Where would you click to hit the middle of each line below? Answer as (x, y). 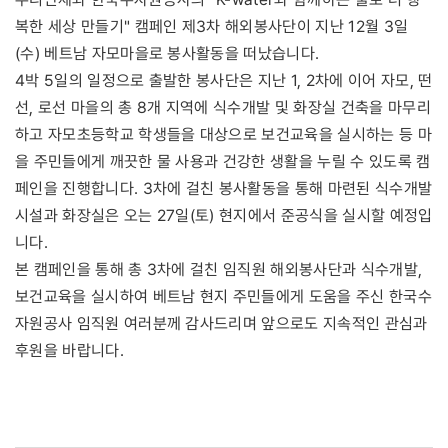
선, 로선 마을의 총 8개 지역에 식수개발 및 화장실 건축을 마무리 (223, 107)
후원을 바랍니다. (69, 350)
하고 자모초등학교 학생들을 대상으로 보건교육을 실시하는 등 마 (223, 134)
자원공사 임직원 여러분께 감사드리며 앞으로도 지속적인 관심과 (221, 323)
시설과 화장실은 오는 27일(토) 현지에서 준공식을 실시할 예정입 (224, 215)
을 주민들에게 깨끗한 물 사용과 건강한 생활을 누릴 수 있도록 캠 (223, 161)
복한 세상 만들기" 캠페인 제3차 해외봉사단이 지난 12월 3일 (212, 26)
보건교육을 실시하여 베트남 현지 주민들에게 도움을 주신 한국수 (223, 296)
